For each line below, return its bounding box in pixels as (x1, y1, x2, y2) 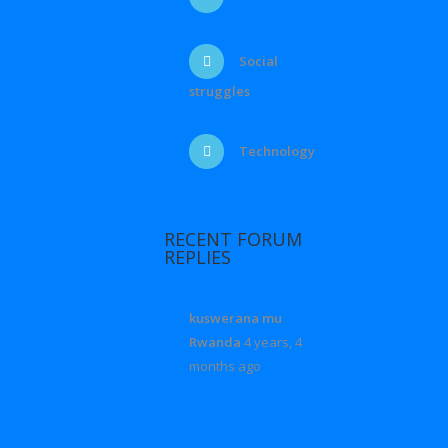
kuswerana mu (189, 309, 283, 328)
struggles (189, 82, 251, 101)
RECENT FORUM (164, 227, 303, 252)
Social (236, 52, 279, 71)
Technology (236, 142, 316, 161)
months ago (189, 357, 262, 376)
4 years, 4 (244, 333, 303, 352)
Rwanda (189, 333, 242, 352)
